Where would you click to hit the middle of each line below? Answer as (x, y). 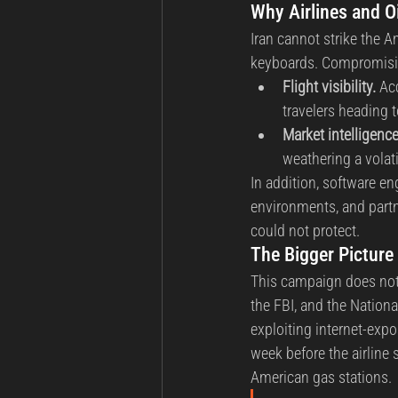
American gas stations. (321, 377)
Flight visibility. (329, 86)
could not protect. (305, 230)
